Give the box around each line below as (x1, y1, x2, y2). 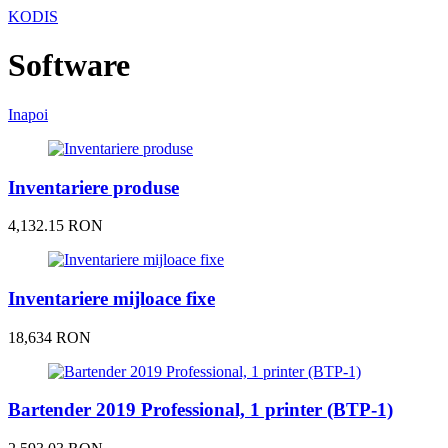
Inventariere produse (8, 176, 179, 198)
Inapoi (8, 105, 48, 123)
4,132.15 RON (8, 217, 103, 235)
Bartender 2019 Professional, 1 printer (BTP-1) (8, 399, 393, 421)
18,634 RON (8, 328, 91, 346)
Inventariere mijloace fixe (8, 288, 215, 310)
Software (8, 47, 130, 84)
